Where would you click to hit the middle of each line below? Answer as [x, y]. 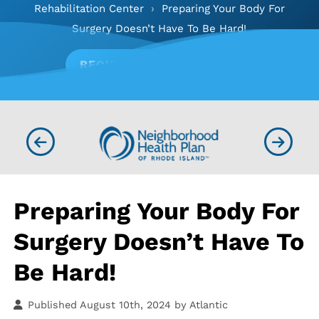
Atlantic [209, 304]
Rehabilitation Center [89, 9]
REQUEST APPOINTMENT [156, 65]
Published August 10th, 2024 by [109, 304]
